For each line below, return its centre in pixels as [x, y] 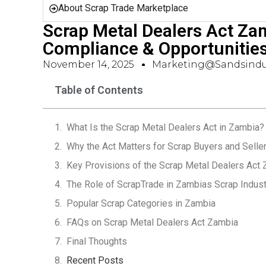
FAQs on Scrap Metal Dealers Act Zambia [152, 222]
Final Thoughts [97, 241]
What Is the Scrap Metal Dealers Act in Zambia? [165, 127]
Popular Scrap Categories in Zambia [141, 203]
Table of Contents [99, 90]
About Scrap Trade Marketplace [123, 8]
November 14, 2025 [88, 64]
